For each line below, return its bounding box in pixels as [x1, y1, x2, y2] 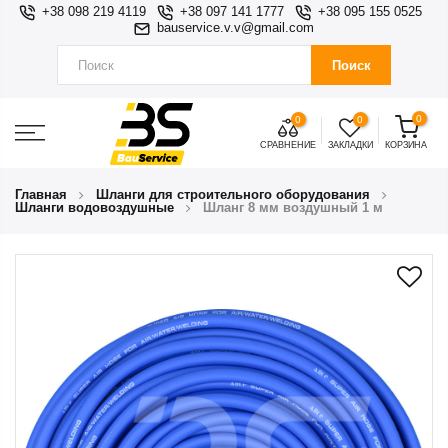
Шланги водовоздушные [15, 200, 174, 215]
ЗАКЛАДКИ [327, 140, 373, 150]
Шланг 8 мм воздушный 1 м [203, 200, 383, 215]
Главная [15, 187, 67, 202]
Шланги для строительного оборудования [96, 187, 370, 202]
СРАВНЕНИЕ [259, 140, 316, 150]
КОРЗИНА [384, 140, 427, 150]
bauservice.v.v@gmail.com [157, 20, 314, 36]
